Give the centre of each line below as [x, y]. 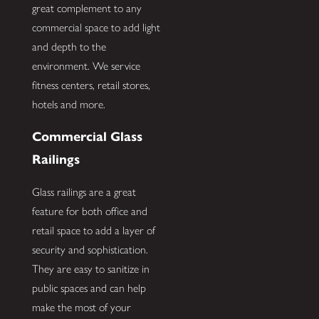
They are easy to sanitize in [90, 268]
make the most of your [81, 307]
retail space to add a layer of [93, 230]
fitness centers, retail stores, [91, 85]
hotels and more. [68, 105]
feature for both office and [89, 211]
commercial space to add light [96, 28]
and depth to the [69, 47]
